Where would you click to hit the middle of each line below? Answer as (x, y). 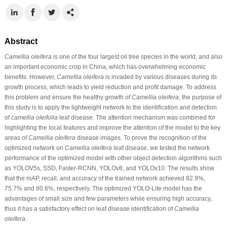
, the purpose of (200, 97)
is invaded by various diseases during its (160, 77)
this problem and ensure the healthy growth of (68, 97)
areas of (16, 138)
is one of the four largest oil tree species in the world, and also (137, 56)
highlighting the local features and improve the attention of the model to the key (112, 127)
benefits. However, (30, 77)
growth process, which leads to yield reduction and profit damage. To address (110, 87)
